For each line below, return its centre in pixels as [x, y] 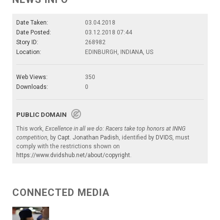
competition [32, 137]
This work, [31, 128]
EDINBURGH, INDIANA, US [119, 52]
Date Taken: [32, 22]
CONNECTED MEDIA [61, 192]
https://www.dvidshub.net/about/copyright [73, 155]
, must [181, 137]
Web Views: [32, 77]
